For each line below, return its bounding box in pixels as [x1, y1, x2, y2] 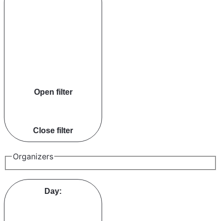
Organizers [13, 151, 53, 162]
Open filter [34, 87, 73, 96]
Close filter [33, 126, 73, 135]
